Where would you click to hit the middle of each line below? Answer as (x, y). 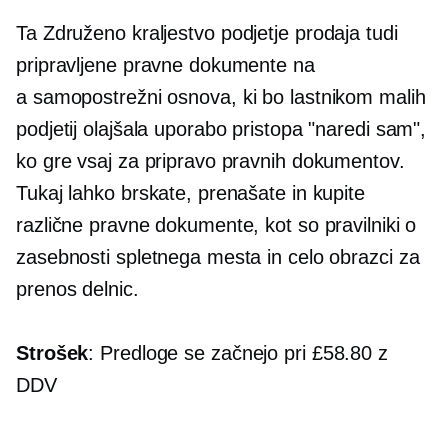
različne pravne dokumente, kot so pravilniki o (216, 224)
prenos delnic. (77, 288)
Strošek (52, 352)
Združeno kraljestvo (128, 32)
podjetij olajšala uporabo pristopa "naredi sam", (221, 128)
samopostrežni (97, 96)
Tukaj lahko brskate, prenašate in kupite (190, 192)
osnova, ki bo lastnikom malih (293, 96)
